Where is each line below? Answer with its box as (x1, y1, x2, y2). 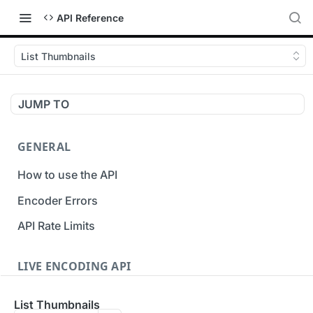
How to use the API (17, 167, 117, 182)
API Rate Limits (17, 219, 95, 233)
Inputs (17, 287, 51, 302)
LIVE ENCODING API (17, 259, 131, 275)
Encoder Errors (17, 193, 98, 208)
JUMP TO (18, 97, 69, 111)
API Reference (57, 11, 124, 24)
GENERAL (17, 139, 71, 154)
